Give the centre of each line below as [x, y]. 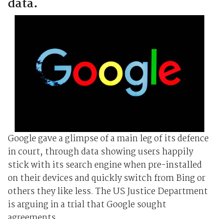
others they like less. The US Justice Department [108, 192]
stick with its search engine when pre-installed [105, 165]
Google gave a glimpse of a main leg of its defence [108, 139]
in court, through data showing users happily [100, 152]
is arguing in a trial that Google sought [87, 205]
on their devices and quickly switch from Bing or [106, 178]
